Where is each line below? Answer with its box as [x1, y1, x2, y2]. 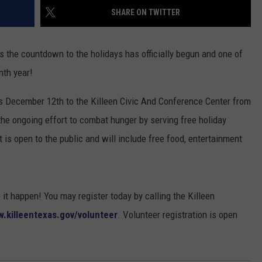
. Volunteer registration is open [118, 209, 237, 221]
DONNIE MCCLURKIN [36, 19, 107, 28]
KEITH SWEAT [36, 48, 83, 57]
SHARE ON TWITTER [111, 8, 180, 18]
